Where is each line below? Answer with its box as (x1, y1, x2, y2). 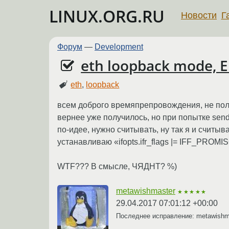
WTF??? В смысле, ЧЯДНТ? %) (57, 162, 177, 171)
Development (95, 42, 143, 51)
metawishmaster (116, 186, 175, 195)
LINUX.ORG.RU (49, 5, 165, 27)
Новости (181, 10, 217, 20)
